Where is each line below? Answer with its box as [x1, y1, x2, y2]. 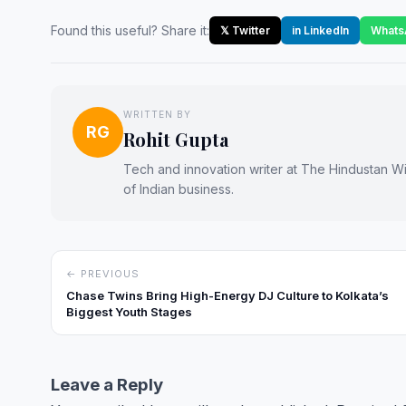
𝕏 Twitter [220, 23, 270, 37]
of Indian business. [123, 180, 234, 197]
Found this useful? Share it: [51, 22, 209, 38]
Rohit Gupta [123, 126, 228, 151]
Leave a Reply [51, 373, 163, 395]
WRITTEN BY [123, 108, 191, 120]
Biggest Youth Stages [66, 304, 192, 319]
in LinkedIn [292, 23, 349, 37]
